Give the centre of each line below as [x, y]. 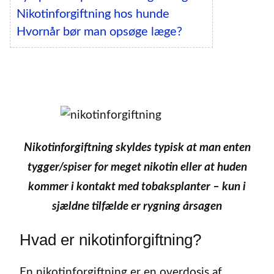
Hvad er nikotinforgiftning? [110, 240]
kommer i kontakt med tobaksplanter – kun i [137, 187]
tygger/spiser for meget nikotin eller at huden [137, 167]
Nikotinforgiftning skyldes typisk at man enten [137, 147]
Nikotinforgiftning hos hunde [93, 14]
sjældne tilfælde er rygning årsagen [137, 206]
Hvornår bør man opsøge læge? [99, 32]
